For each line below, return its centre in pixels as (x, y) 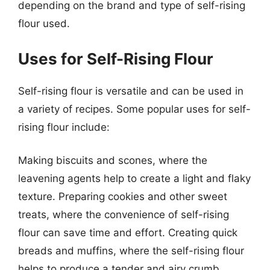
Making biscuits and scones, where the (113, 160)
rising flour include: (64, 127)
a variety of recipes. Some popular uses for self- (134, 109)
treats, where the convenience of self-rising (124, 215)
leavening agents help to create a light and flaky (134, 178)
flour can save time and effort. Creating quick (128, 233)
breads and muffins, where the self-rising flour (131, 251)
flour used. (44, 24)
